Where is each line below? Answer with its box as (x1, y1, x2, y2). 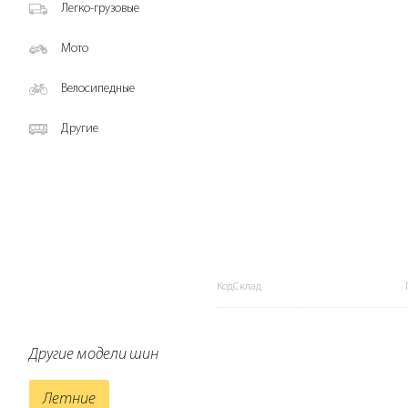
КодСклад (217, 281, 261, 293)
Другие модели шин (29, 346, 158, 364)
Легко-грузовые (61, 2, 139, 15)
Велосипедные (61, 82, 135, 96)
